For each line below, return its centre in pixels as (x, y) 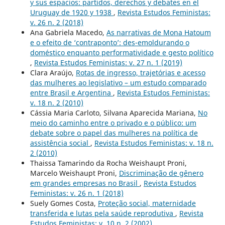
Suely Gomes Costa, (64, 203)
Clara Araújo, (53, 72)
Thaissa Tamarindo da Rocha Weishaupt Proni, (108, 163)
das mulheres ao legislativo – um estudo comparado (118, 82)
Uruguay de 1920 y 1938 (72, 12)
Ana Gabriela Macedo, (68, 32)
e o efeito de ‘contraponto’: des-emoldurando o (109, 42)
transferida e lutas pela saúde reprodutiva (102, 213)
